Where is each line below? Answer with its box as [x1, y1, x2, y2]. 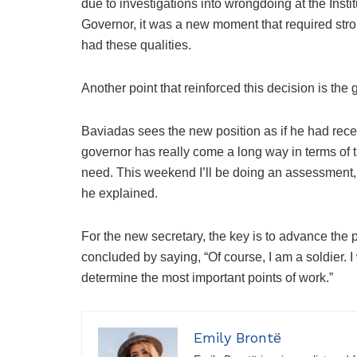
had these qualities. [81, 38, 191, 53]
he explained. [81, 186, 158, 201]
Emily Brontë [194, 329, 281, 347]
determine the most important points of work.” [81, 271, 333, 285]
